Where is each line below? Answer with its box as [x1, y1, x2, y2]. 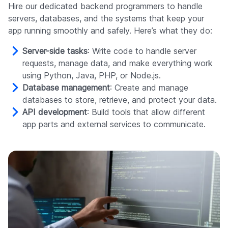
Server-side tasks [22, 45, 88, 56]
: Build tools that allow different [87, 106, 205, 117]
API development [22, 106, 87, 117]
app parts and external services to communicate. [22, 119, 206, 129]
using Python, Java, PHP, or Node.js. [22, 70, 161, 80]
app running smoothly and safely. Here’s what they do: [8, 25, 212, 36]
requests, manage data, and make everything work [22, 58, 213, 68]
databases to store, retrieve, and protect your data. [22, 94, 217, 105]
